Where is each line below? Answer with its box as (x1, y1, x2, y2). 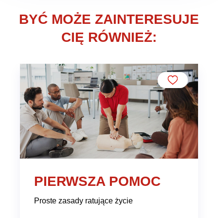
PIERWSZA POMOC (34, 174, 161, 189)
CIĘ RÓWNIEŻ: (61, 30, 157, 45)
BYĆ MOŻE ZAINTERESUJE (19, 12, 199, 27)
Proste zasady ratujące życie (34, 196, 133, 205)
